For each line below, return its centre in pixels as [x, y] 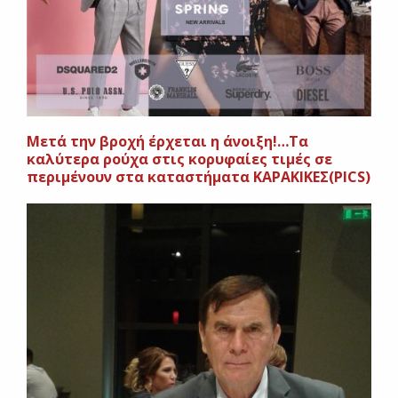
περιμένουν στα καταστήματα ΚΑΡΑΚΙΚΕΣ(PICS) [199, 177]
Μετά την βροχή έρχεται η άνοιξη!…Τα [167, 142]
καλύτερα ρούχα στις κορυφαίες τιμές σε [179, 159]
